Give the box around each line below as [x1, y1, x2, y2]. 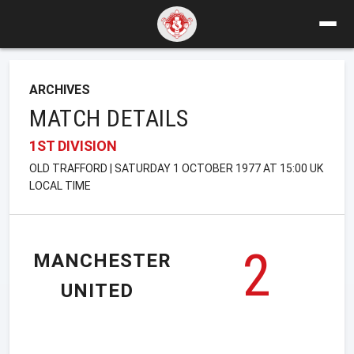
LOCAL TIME [29, 179, 91, 192]
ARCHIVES [29, 81, 90, 97]
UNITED [61, 280, 134, 303]
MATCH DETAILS [29, 104, 189, 132]
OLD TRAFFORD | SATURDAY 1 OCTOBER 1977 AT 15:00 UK [29, 161, 323, 175]
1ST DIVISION [29, 137, 117, 154]
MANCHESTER [33, 250, 171, 273]
